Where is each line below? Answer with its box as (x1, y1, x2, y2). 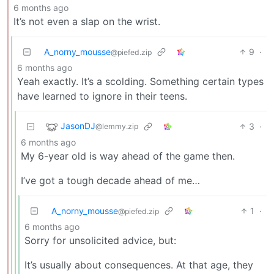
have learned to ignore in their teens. (17, 89, 187, 102)
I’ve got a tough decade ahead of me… (21, 174, 200, 187)
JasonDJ (61, 120, 95, 131)
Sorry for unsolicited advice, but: (24, 234, 176, 246)
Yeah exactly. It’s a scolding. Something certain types (17, 75, 264, 87)
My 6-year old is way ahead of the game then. (21, 149, 235, 162)
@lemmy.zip (95, 122, 138, 131)
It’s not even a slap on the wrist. (13, 15, 160, 28)
